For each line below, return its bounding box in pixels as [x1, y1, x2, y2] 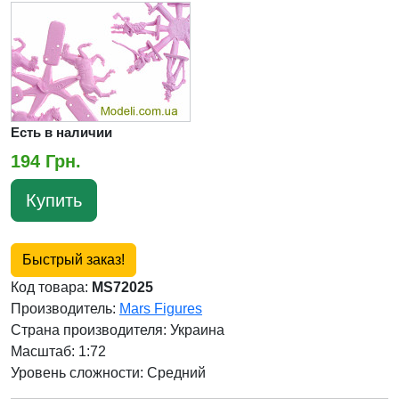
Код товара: [11, 279, 92, 295]
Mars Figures [119, 300, 202, 316]
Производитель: [11, 300, 119, 316]
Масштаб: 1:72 [11, 343, 106, 359]
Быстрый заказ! [22, 251, 125, 267]
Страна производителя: [11, 322, 170, 338]
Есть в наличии [11, 124, 112, 140]
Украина [170, 322, 224, 338]
